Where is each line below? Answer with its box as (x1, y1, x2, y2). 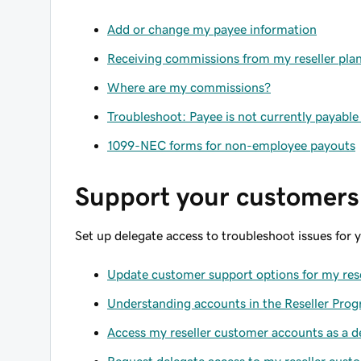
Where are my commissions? (107, 81, 271, 93)
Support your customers (75, 184, 359, 210)
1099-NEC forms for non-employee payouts (107, 139, 355, 151)
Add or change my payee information (107, 23, 317, 35)
